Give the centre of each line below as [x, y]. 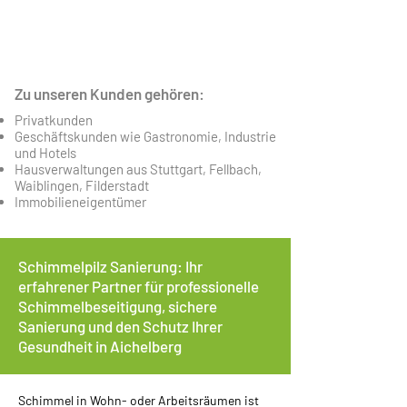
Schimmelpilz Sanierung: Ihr [110, 266]
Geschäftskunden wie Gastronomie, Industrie [145, 136]
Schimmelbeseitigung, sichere [118, 306]
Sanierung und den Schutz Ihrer [120, 326]
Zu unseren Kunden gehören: [109, 94]
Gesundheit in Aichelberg [100, 346]
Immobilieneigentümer [80, 202]
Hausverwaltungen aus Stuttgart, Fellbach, [138, 169]
